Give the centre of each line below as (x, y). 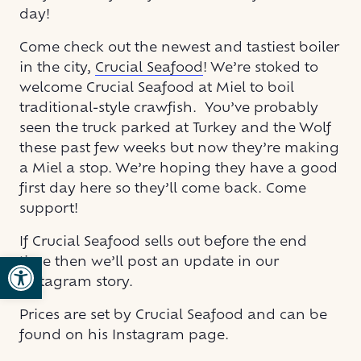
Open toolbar (59, 264)
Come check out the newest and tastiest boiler (179, 48)
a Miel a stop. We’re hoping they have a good (178, 169)
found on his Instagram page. (124, 336)
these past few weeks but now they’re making (179, 149)
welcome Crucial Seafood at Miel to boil (157, 88)
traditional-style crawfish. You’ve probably (169, 108)
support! (49, 209)
